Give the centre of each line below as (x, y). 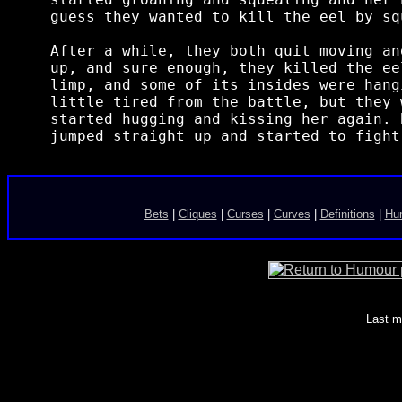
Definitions (347, 214)
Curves (292, 214)
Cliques (197, 214)
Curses (245, 214)
